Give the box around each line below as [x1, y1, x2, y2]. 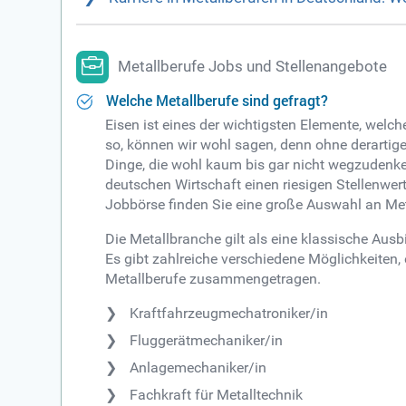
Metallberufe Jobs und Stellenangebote [118, 58, 388, 76]
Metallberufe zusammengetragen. [105, 269, 322, 287]
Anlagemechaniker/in [130, 358, 267, 376]
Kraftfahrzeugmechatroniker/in [130, 304, 329, 322]
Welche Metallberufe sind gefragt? [106, 91, 329, 111]
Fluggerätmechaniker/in [130, 331, 284, 349]
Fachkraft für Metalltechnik [130, 385, 304, 403]
